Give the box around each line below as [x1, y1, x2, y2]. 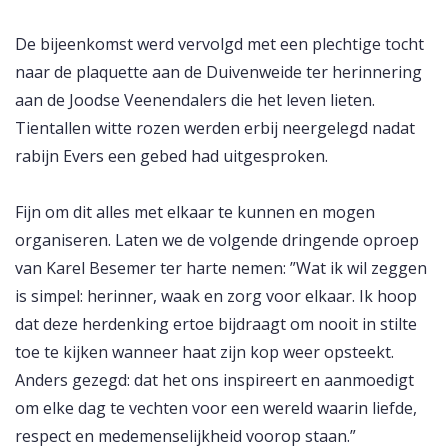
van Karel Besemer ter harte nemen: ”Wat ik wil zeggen [15, 257, 427, 280]
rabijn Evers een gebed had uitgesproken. [15, 145, 328, 168]
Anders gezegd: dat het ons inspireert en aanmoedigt [15, 369, 414, 392]
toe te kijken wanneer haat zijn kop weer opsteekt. [15, 341, 394, 364]
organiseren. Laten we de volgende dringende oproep [15, 229, 419, 252]
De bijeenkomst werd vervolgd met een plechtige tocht [15, 33, 424, 56]
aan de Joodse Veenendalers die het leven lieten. [15, 89, 375, 112]
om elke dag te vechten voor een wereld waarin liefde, [15, 397, 417, 420]
